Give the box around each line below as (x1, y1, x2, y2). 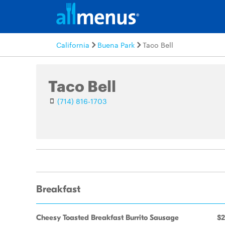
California (56, 40, 89, 50)
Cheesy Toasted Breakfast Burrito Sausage (36, 213, 179, 222)
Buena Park (97, 40, 135, 50)
